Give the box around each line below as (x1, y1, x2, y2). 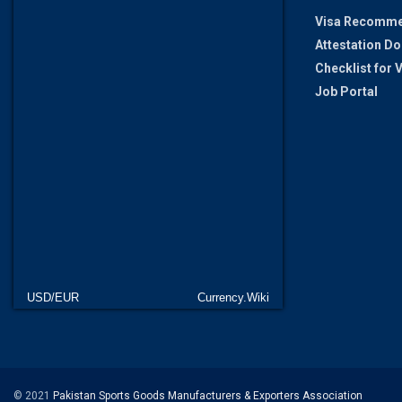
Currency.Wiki (197, 291, 269, 304)
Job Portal (315, 84, 378, 99)
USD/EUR (27, 291, 79, 304)
